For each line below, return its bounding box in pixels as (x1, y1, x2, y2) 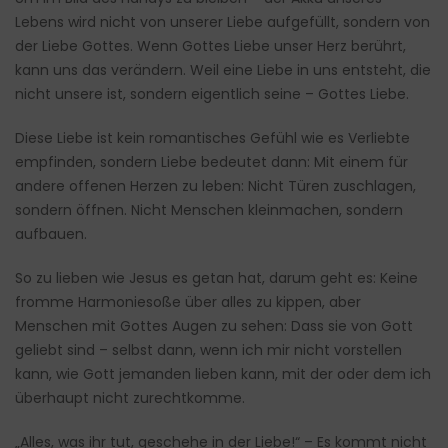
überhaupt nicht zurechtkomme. (15, 388, 245, 409)
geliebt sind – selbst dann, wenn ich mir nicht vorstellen (15, 340, 402, 361)
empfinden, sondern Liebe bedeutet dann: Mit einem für (15, 152, 408, 173)
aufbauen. (15, 224, 87, 245)
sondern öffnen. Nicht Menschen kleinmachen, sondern (15, 200, 403, 221)
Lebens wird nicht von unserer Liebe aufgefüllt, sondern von (15, 12, 430, 33)
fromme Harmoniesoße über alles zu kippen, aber (15, 292, 361, 313)
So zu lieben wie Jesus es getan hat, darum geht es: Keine (15, 268, 418, 289)
